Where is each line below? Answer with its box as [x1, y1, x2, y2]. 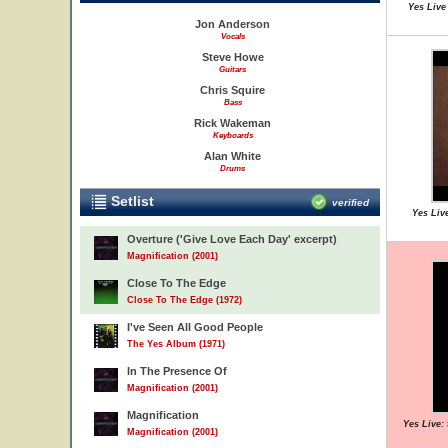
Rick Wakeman [194, 117, 271, 129]
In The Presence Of [127, 365, 227, 377]
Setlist [107, 193, 154, 209]
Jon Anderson [195, 18, 270, 30]
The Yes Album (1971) [127, 339, 225, 349]
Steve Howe [201, 51, 264, 63]
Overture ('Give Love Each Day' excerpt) [127, 233, 337, 245]
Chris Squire [200, 84, 265, 96]
